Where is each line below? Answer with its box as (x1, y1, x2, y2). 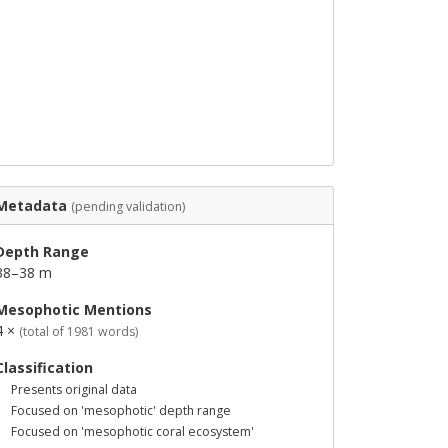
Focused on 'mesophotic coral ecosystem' (11, 423, 254, 440)
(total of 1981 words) (19, 323, 138, 340)
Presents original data (11, 381, 137, 398)
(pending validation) (71, 198, 185, 215)
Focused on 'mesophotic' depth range (11, 402, 231, 419)
